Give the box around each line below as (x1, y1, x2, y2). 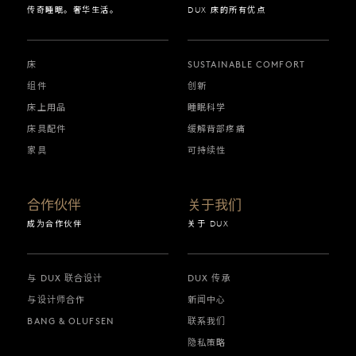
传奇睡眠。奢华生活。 (27, 5, 119, 16)
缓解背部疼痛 (188, 122, 246, 134)
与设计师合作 (27, 293, 86, 305)
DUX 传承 (188, 272, 231, 284)
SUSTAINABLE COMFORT (188, 58, 305, 70)
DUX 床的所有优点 (188, 5, 265, 16)
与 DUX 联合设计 (27, 272, 103, 284)
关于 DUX (188, 219, 229, 230)
